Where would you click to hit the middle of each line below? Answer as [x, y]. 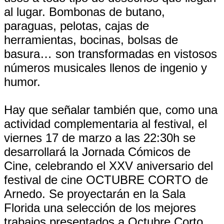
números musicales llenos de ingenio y [105, 68]
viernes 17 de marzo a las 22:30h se [100, 138]
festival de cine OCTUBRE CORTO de [106, 180]
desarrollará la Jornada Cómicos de [97, 152]
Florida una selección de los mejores [100, 208]
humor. [22, 82]
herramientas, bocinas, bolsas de [91, 40]
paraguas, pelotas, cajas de [76, 26]
